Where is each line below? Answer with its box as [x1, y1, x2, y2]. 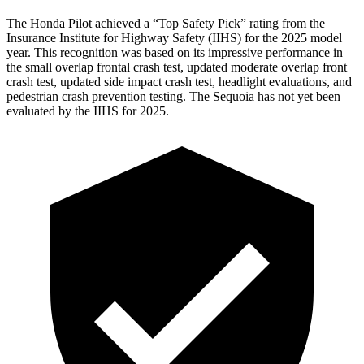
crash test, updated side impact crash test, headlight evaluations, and [6, 74, 352, 89]
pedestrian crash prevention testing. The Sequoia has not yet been [6, 89, 340, 103]
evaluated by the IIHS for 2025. [6, 103, 169, 118]
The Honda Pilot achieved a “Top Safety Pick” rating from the [6, 15, 325, 30]
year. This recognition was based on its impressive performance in [6, 45, 343, 59]
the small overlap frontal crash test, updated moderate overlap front [6, 59, 347, 74]
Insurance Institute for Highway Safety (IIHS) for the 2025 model [6, 30, 342, 45]
